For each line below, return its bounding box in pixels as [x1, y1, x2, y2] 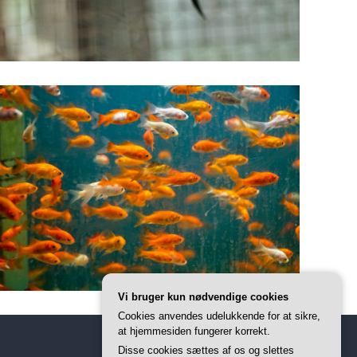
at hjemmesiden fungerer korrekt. [118, 325, 270, 337]
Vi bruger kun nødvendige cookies [118, 291, 288, 303]
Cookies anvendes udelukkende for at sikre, [118, 310, 320, 322]
